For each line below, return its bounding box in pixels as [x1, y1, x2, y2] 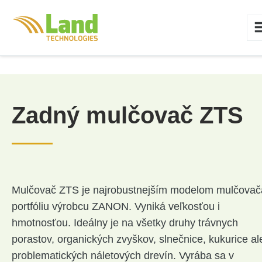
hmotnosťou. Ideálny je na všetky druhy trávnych [12, 217, 238, 229]
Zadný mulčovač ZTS [12, 102, 243, 128]
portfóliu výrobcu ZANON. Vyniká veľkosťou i [12, 201, 220, 212]
